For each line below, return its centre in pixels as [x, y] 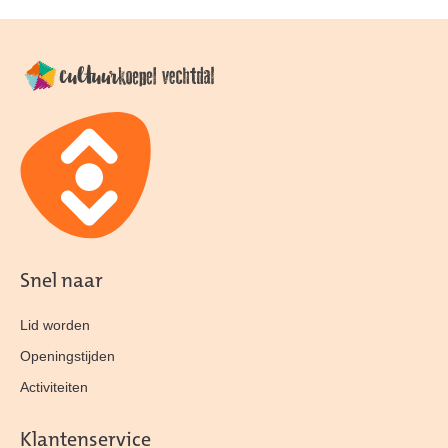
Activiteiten [54, 387]
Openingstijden [67, 356]
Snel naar [61, 282]
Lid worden [55, 325]
